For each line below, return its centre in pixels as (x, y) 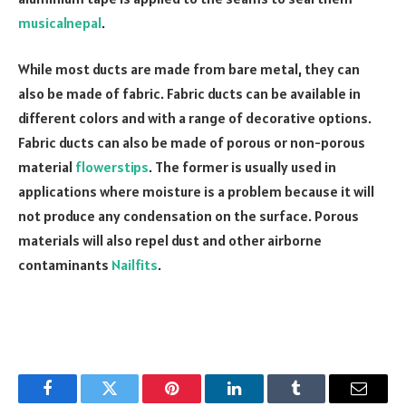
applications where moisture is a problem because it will (196, 192)
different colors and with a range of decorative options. (195, 118)
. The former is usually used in (242, 167)
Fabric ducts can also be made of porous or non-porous (192, 143)
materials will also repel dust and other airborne (170, 241)
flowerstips (112, 167)
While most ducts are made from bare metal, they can (189, 69)
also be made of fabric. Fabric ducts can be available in (189, 94)
